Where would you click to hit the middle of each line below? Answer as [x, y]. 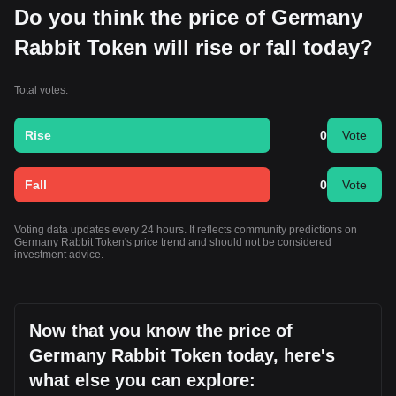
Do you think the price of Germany [188, 17]
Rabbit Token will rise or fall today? [194, 47]
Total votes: [41, 90]
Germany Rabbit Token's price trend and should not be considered [173, 242]
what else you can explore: [142, 380]
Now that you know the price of [161, 331]
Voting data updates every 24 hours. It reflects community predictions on [186, 230]
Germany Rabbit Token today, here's [182, 355]
